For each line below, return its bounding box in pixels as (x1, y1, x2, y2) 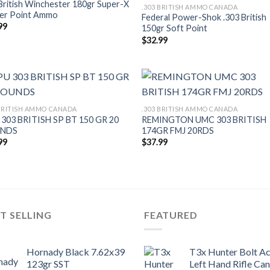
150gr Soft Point (142, 23, 208, 34)
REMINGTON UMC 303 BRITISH (142, 114, 267, 125)
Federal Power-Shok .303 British (142, 12, 267, 23)
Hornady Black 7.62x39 (27, 246, 125, 258)
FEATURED (144, 209, 198, 221)
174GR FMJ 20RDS (142, 125, 215, 136)
